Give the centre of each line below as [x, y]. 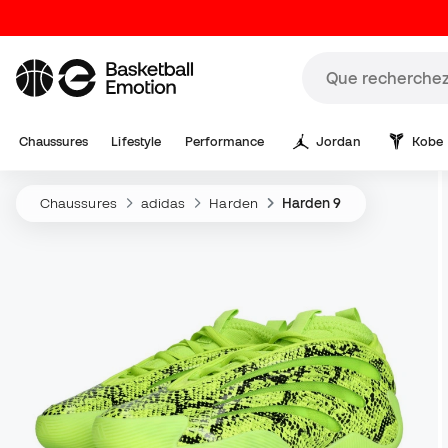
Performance [224, 141]
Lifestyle [136, 141]
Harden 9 [311, 203]
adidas [163, 203]
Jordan [338, 141]
